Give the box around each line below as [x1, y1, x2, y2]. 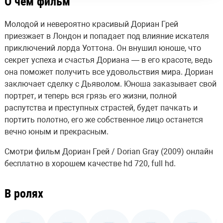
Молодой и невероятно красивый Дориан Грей [4, 19, 178, 29]
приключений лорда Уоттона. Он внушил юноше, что [4, 43, 201, 53]
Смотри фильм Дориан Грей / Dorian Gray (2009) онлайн [4, 146, 213, 156]
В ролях [4, 186, 43, 201]
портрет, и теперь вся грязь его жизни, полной [4, 91, 177, 101]
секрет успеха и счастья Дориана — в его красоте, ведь [4, 55, 213, 65]
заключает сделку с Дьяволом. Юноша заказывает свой [4, 79, 217, 89]
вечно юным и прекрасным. [4, 126, 109, 136]
